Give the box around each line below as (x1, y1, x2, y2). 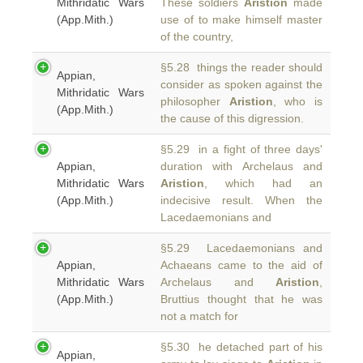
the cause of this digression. (160, 112, 304, 125)
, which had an (204, 177, 322, 190)
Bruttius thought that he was (160, 293, 322, 305)
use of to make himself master (160, 13, 322, 26)
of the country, (160, 30, 233, 43)
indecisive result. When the (160, 194, 322, 207)
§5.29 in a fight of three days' (160, 143, 322, 156)
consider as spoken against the (160, 78, 322, 91)
